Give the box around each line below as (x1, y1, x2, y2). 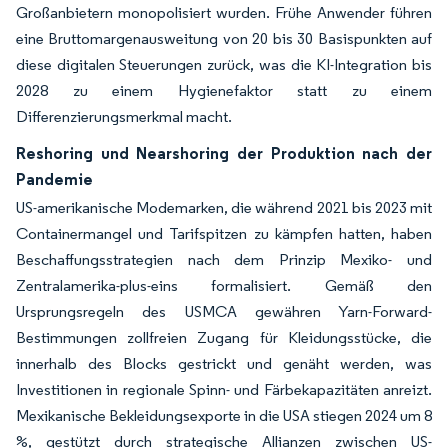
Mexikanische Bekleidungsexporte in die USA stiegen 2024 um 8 (16, 406, 432, 425)
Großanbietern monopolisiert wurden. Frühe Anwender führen (16, 3, 432, 22)
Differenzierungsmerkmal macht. (16, 107, 232, 126)
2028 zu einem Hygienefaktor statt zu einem (16, 81, 432, 100)
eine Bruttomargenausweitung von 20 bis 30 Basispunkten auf (16, 29, 432, 48)
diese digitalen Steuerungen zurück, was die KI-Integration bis (16, 55, 432, 74)
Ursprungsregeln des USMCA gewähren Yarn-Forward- (16, 302, 432, 321)
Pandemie (16, 169, 93, 189)
